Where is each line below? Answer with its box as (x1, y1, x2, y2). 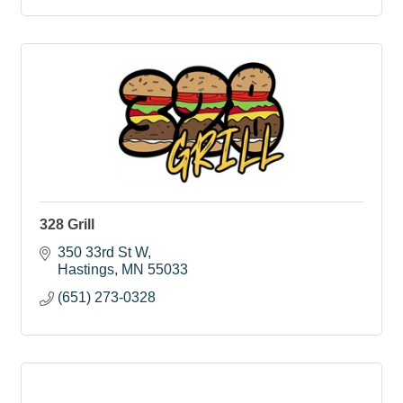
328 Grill (40, 217, 94, 233)
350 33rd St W (58, 245, 148, 261)
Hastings (58, 262, 114, 278)
